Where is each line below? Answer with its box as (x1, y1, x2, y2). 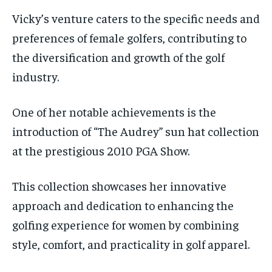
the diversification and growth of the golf (12, 49, 225, 64)
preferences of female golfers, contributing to (12, 29, 246, 45)
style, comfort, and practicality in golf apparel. (12, 236, 250, 251)
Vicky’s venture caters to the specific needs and (12, 10, 260, 25)
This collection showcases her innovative (12, 177, 226, 193)
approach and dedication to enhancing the (12, 197, 234, 212)
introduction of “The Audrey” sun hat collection (12, 123, 259, 138)
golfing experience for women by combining (12, 216, 239, 232)
